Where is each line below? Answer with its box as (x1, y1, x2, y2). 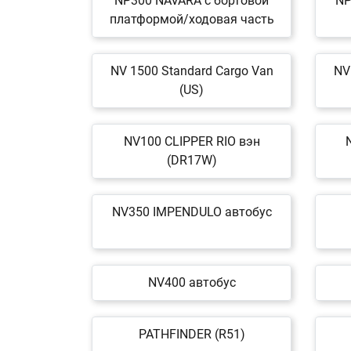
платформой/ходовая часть (109, 12, 274, 27)
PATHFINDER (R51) (138, 327, 245, 342)
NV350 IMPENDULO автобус (111, 204, 272, 219)
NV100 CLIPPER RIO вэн (123, 134, 260, 149)
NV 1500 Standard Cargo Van (110, 63, 273, 78)
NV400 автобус (147, 275, 236, 290)
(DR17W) (166, 153, 217, 168)
